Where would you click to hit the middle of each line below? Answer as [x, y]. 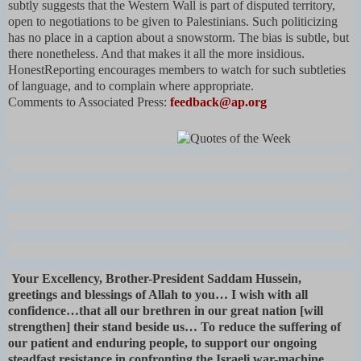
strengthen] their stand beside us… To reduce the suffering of [174, 327]
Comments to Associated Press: [89, 102]
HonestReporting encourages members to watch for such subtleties [177, 69]
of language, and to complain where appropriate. [131, 85]
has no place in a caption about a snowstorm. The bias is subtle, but [178, 37]
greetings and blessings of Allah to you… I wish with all [158, 295]
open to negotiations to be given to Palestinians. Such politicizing [173, 21]
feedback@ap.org [218, 102]
